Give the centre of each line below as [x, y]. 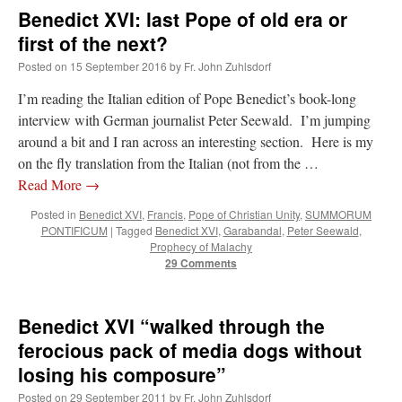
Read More [52, 185]
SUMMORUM [338, 214]
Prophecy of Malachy [201, 247]
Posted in [53, 214]
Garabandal [252, 231]
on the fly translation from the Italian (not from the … [168, 163]
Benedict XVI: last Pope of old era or [183, 19]
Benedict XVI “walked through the [171, 326]
